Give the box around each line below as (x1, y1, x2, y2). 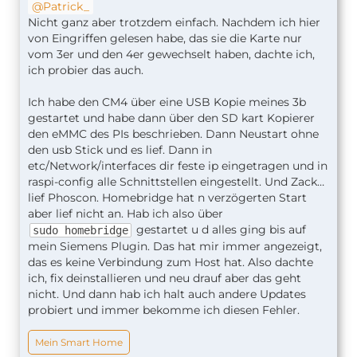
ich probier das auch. (28, 63, 143, 78)
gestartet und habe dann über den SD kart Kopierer (28, 111, 315, 126)
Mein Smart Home (35, 336, 123, 349)
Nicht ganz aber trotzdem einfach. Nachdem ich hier (28, 15, 320, 30)
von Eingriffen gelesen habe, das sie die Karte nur (28, 31, 302, 46)
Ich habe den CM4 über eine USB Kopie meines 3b (28, 95, 306, 110)
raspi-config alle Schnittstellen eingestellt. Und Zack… (28, 175, 324, 190)
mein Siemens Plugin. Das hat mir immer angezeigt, (28, 239, 322, 254)
